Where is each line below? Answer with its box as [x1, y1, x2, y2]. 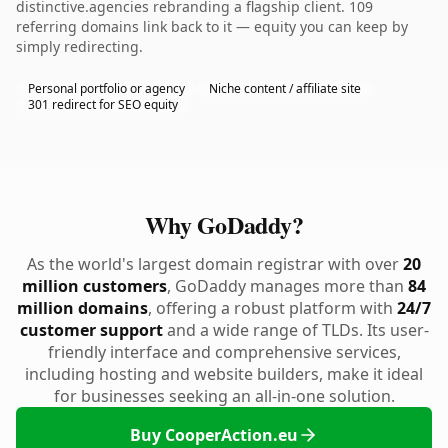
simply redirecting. [16, 37, 143, 56]
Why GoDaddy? [144, 207, 304, 242]
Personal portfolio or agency [28, 80, 185, 97]
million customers [22, 275, 167, 297]
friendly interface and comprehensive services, [47, 341, 401, 363]
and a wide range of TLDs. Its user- [162, 319, 429, 341]
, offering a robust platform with [148, 297, 397, 319]
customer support [19, 319, 163, 341]
